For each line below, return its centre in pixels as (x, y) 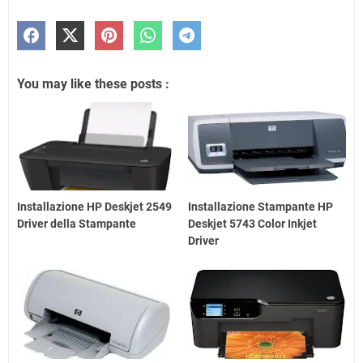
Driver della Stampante (77, 224)
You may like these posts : (93, 83)
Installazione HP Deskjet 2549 (94, 207)
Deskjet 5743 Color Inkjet (253, 224)
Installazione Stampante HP (261, 207)
